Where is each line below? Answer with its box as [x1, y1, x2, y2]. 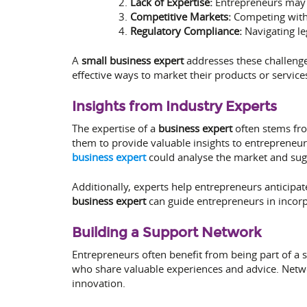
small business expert [81, 53, 184, 68]
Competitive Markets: [130, 9, 231, 23]
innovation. [71, 275, 125, 290]
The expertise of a [71, 121, 158, 135]
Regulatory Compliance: [130, 23, 242, 38]
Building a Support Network [71, 223, 262, 241]
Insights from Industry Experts [71, 97, 277, 114]
